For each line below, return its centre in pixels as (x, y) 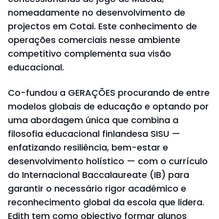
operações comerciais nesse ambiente (94, 40)
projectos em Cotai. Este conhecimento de (102, 26)
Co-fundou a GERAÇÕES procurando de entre (109, 93)
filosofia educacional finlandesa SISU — (94, 134)
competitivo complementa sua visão (89, 54)
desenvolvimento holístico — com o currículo (108, 161)
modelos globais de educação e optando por (108, 107)
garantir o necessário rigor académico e (97, 189)
